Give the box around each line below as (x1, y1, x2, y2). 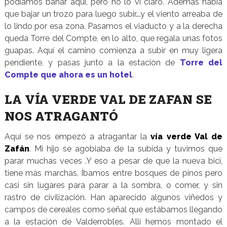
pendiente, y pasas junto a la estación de (4, 57, 180, 67)
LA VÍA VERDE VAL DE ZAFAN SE (4, 91, 212, 107)
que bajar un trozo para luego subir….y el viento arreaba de (4, 9, 223, 19)
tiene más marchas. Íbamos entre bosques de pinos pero (4, 168, 223, 178)
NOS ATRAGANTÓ (4, 107, 118, 124)
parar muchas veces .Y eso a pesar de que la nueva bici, (4, 156, 223, 166)
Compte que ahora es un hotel (4, 69, 132, 80)
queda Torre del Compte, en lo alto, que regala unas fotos (4, 33, 223, 43)
